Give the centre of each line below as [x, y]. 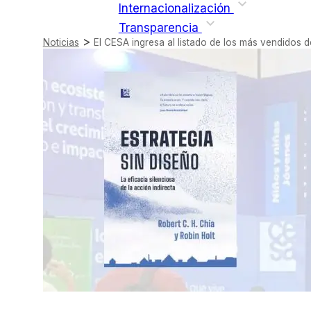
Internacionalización [176, 9]
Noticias [61, 43]
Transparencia [160, 28]
